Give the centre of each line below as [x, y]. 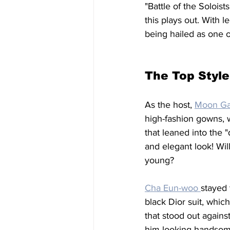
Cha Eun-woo [173, 188]
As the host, [170, 104]
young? [159, 160]
